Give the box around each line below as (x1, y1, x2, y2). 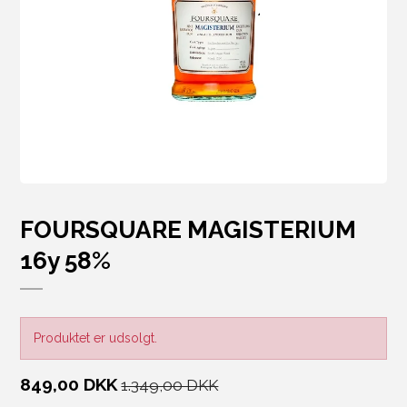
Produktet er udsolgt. (34, 331, 158, 346)
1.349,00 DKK (121, 376, 219, 395)
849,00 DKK (20, 374, 118, 396)
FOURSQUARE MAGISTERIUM (20, 215, 357, 244)
